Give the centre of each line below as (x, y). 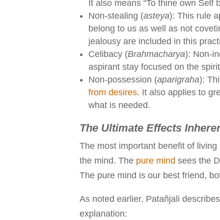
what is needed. (119, 105)
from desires (113, 92)
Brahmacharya (156, 54)
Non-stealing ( (116, 15)
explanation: (103, 213)
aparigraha (178, 79)
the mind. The (108, 160)
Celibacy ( (108, 54)
